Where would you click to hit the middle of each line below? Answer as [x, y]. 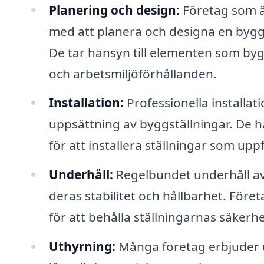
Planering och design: [114, 10]
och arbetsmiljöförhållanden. [133, 73]
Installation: [86, 103]
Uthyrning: [82, 247]
